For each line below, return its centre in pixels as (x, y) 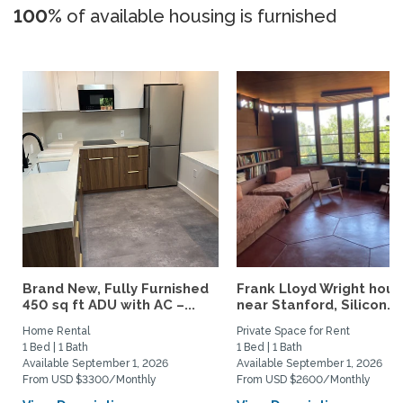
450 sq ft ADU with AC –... (109, 305)
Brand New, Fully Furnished (116, 289)
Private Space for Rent (293, 331)
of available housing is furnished (199, 16)
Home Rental (56, 331)
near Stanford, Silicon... (317, 305)
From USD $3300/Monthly (90, 380)
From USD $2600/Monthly (304, 380)
